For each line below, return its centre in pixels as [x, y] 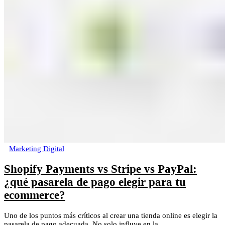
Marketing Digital [37, 149]
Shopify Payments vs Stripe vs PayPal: [100, 169]
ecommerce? [35, 195]
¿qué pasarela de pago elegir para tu [95, 182]
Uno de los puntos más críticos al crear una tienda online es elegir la [111, 215]
